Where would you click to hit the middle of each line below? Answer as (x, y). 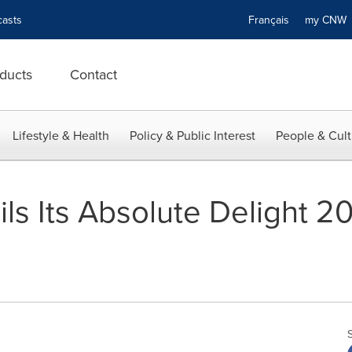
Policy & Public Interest (192, 135)
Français (269, 20)
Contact (93, 74)
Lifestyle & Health (61, 135)
